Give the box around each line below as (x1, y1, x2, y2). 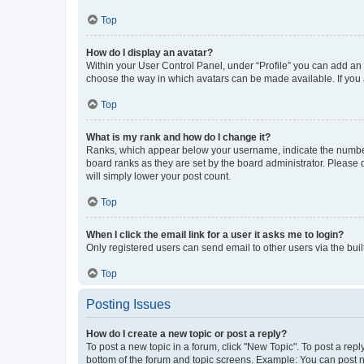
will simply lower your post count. (86, 171, 231, 182)
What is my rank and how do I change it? (86, 132, 271, 143)
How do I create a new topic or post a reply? (86, 328, 287, 340)
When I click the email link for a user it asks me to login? (86, 229, 344, 240)
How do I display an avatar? (86, 47, 213, 58)
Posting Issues (86, 297, 171, 311)
